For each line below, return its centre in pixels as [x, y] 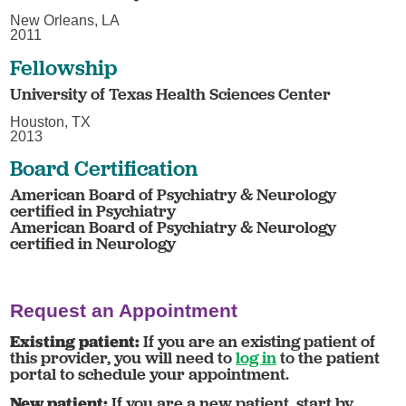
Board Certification [104, 169]
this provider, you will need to [123, 358]
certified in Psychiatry [93, 211]
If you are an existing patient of [258, 342]
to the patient [329, 358]
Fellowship [64, 67]
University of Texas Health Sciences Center [171, 93]
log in [256, 358]
